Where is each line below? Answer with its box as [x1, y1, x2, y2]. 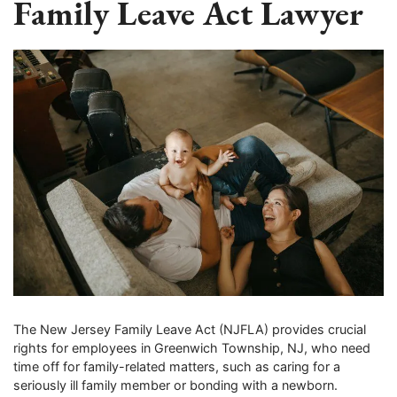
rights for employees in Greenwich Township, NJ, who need [13, 340, 370, 356]
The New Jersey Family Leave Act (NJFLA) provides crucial [13, 322, 366, 338]
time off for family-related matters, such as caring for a [13, 359, 340, 375]
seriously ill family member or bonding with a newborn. [13, 378, 338, 393]
